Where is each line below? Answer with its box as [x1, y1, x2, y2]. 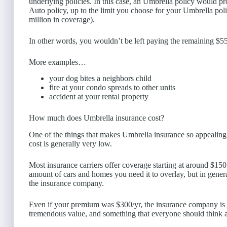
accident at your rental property [49, 92, 148, 101]
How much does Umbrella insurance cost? [29, 113, 164, 123]
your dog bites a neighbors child [49, 74, 152, 83]
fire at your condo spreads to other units [49, 83, 175, 92]
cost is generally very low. [29, 139, 112, 148]
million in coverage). [29, 15, 95, 24]
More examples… [29, 57, 86, 66]
